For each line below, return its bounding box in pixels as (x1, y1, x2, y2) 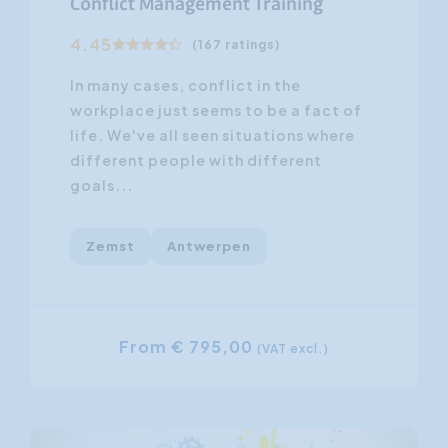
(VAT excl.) (257, 340, 329, 356)
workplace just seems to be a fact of (70, 100, 362, 119)
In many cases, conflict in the (70, 75, 301, 94)
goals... (70, 175, 133, 194)
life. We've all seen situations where (70, 125, 355, 144)
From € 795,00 (119, 335, 257, 357)
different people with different (70, 150, 322, 169)
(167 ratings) (192, 36, 280, 52)
